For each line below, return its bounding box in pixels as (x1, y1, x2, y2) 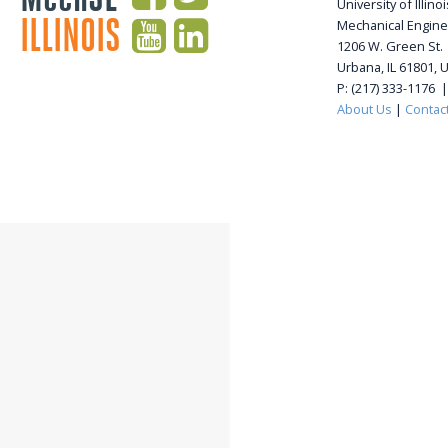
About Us (336, 100, 392, 118)
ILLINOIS (20, 10, 121, 61)
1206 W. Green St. (336, 37, 443, 55)
